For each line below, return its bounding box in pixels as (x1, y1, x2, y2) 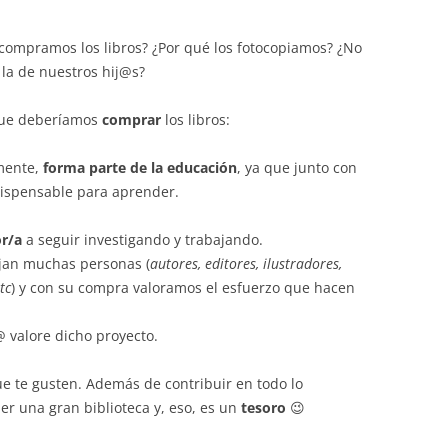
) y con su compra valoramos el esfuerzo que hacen (11, 278, 355, 297)
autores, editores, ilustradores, (150, 254, 342, 273)
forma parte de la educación (43, 158, 237, 177)
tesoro (241, 398, 286, 417)
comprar (102, 110, 161, 129)
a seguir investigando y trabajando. (22, 230, 263, 249)
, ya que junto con (237, 158, 357, 177)
